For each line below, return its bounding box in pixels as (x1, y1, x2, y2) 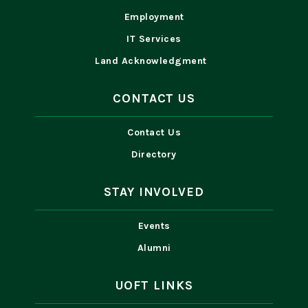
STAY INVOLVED (104, 184, 204, 200)
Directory (131, 148, 177, 161)
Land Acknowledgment (95, 55, 213, 67)
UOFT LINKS (115, 278, 193, 294)
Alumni (137, 242, 171, 254)
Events (137, 220, 170, 232)
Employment (124, 11, 184, 23)
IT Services (126, 33, 181, 45)
